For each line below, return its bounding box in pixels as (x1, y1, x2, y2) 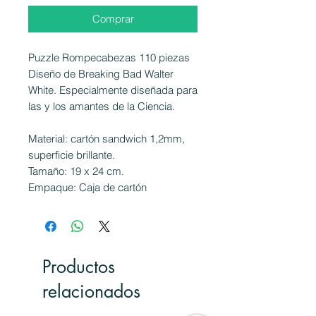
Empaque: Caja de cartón (28, 180, 150, 194)
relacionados (42, 279, 140, 303)
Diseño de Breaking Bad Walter (28, 66, 174, 80)
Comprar (92, 11, 134, 25)
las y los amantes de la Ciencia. (28, 99, 175, 113)
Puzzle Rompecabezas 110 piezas (28, 50, 190, 64)
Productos (42, 255, 115, 278)
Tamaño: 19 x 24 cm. (28, 164, 124, 178)
